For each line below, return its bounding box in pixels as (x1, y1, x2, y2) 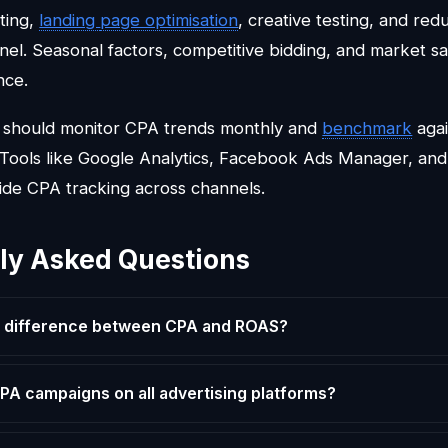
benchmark (322, 117, 413, 138)
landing (39, 9, 101, 30)
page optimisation (100, 9, 239, 30)
